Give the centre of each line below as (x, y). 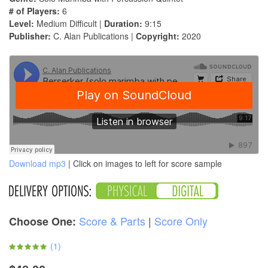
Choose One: (42, 222)
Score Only (181, 221)
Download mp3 (37, 164)
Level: (22, 24)
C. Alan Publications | (93, 36)
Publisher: (30, 36)
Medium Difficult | (69, 24)
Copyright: (158, 36)
